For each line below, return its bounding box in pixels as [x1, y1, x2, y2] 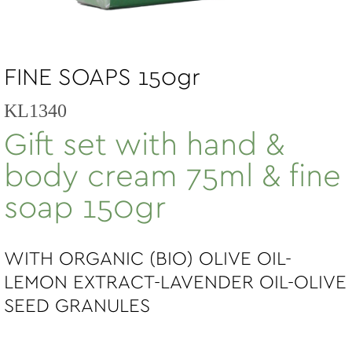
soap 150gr [4, 192, 166, 224]
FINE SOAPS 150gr [4, 66, 200, 90]
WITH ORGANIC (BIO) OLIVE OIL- [4, 250, 291, 269]
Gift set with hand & [4, 130, 284, 161]
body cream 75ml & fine [4, 161, 341, 192]
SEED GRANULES [4, 297, 150, 316]
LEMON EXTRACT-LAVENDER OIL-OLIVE [4, 273, 346, 292]
